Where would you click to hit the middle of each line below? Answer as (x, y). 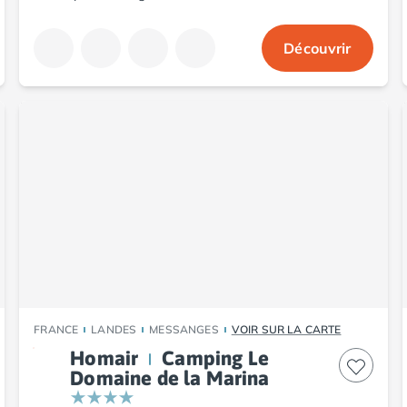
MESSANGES (184, 329)
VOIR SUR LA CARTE (286, 329)
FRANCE (56, 329)
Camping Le (215, 357)
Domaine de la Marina (170, 377)
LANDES (114, 329)
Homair (104, 357)
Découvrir (318, 48)
